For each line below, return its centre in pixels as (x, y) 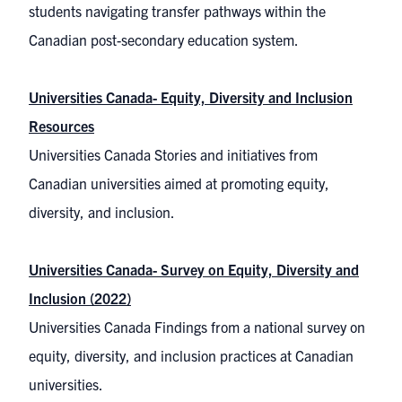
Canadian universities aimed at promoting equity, (179, 183)
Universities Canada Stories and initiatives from (173, 154)
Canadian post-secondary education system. (164, 39)
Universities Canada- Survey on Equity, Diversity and (194, 269)
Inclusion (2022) (80, 298)
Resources (61, 126)
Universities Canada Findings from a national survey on (197, 327)
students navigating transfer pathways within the (177, 11)
